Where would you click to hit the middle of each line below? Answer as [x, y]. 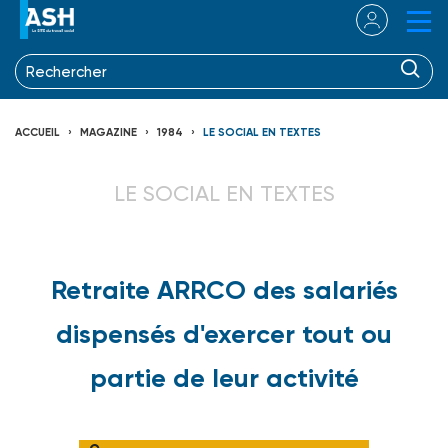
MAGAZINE [108, 132]
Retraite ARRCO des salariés [224, 289]
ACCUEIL [37, 132]
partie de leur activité [224, 377]
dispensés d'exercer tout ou [224, 333]
